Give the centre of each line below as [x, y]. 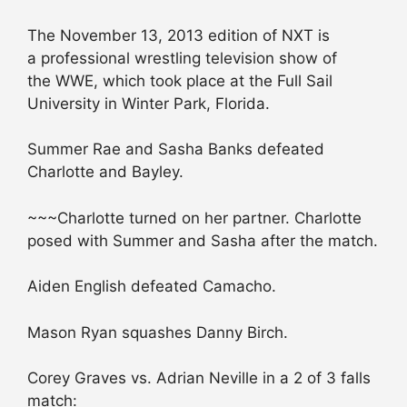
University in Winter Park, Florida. [149, 103]
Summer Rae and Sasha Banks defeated [176, 149]
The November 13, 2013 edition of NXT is [179, 35]
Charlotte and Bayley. [105, 172]
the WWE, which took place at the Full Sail [180, 80]
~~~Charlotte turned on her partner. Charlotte [194, 218]
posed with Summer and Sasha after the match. [203, 240]
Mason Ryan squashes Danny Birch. [158, 332]
